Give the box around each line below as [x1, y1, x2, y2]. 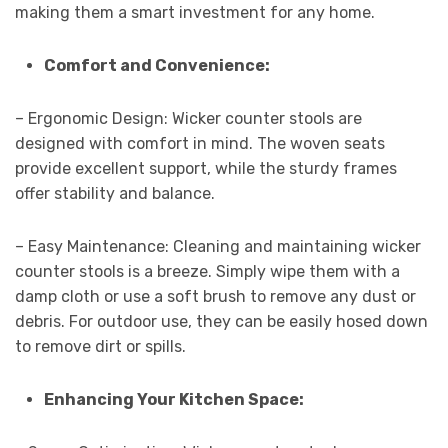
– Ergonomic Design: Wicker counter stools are [15, 108, 362, 128]
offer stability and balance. [15, 183, 215, 203]
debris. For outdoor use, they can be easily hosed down [15, 311, 428, 331]
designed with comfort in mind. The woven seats [15, 133, 385, 153]
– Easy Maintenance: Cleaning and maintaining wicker [15, 236, 421, 256]
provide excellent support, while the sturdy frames [15, 158, 397, 178]
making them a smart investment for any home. [15, 2, 375, 22]
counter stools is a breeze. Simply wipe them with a [15, 261, 400, 281]
